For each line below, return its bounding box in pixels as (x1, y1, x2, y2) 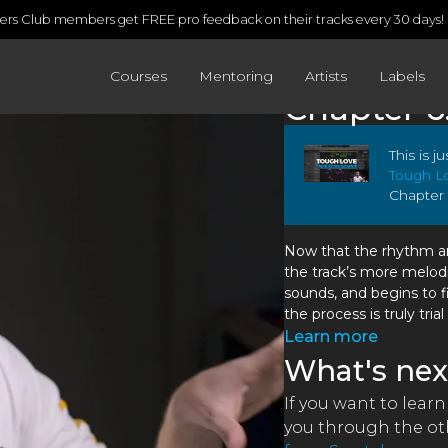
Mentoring (199, 66, 273, 85)
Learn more (283, 327, 378, 346)
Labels (379, 66, 425, 85)
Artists (305, 66, 347, 85)
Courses (110, 66, 167, 85)
